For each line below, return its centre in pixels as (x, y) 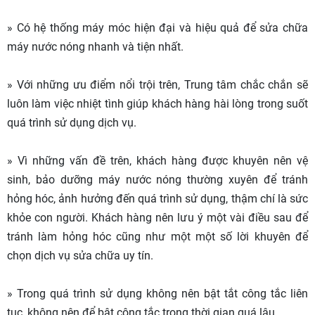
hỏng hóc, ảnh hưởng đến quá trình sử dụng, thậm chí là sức (157, 199)
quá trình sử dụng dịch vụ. (72, 123)
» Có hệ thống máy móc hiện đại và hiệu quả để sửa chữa (157, 28)
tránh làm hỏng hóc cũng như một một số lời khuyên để (157, 237)
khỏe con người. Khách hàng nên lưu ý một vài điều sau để (157, 218)
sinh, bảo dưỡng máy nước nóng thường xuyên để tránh (157, 180)
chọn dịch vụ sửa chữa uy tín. (80, 256)
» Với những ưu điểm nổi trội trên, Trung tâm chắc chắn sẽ (157, 85)
